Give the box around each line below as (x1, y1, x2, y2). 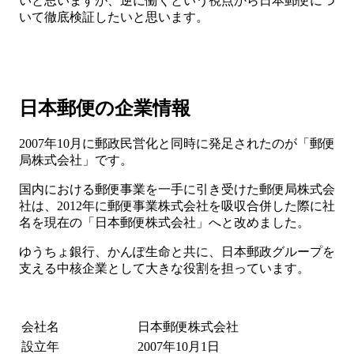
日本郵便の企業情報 (19, 97, 190, 119)
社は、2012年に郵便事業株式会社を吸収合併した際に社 (19, 199, 335, 213)
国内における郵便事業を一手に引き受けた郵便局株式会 (19, 183, 335, 197)
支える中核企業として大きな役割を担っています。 (19, 262, 310, 276)
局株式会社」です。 (19, 153, 133, 168)
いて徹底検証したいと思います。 (19, 9, 209, 24)
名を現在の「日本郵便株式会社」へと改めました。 (19, 216, 310, 230)
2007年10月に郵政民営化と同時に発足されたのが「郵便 (19, 137, 335, 151)
